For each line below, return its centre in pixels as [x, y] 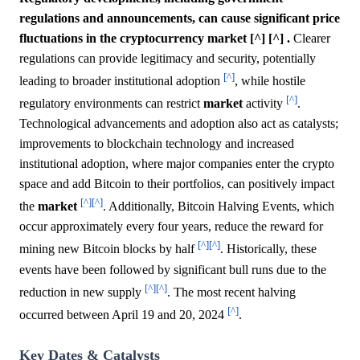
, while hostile [270, 80]
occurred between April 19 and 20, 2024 [123, 315]
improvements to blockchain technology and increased [157, 144]
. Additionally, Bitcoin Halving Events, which [219, 207]
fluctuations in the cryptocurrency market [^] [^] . [155, 38]
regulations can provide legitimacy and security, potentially [168, 58]
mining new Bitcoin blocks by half [108, 249]
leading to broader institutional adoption [121, 80]
